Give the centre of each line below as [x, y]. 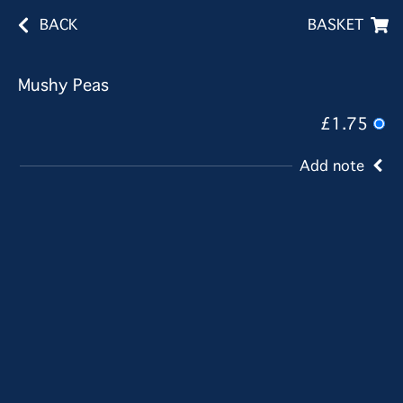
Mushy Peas [63, 85]
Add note [332, 166]
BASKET [336, 25]
